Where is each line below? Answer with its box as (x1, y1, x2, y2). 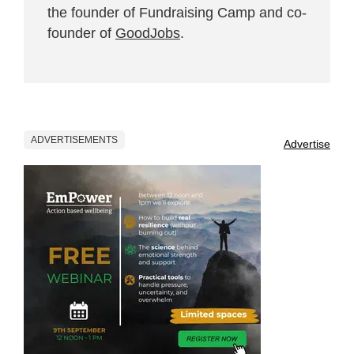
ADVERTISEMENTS (31, 134, 118, 145)
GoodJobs (115, 24, 180, 41)
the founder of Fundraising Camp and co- (47, 4, 307, 21)
